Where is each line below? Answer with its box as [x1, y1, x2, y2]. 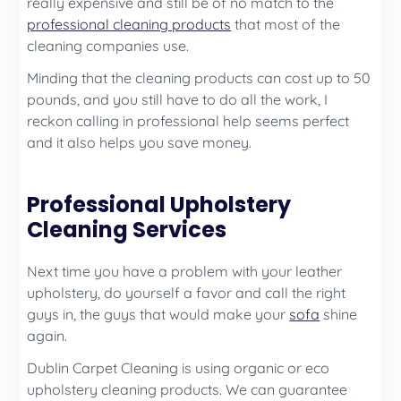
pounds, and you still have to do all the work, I [27, 90, 328, 108]
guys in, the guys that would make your [27, 304, 290, 323]
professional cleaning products [27, 14, 232, 33]
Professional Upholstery [27, 189, 292, 219]
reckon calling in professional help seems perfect [27, 111, 350, 130]
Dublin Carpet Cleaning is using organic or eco [27, 358, 330, 377]
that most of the [231, 14, 341, 33]
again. [27, 326, 68, 345]
